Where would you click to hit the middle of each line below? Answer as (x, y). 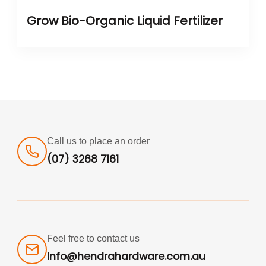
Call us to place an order (98, 141)
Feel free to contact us (93, 239)
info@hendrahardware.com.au (126, 257)
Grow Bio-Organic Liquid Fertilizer (125, 20)
